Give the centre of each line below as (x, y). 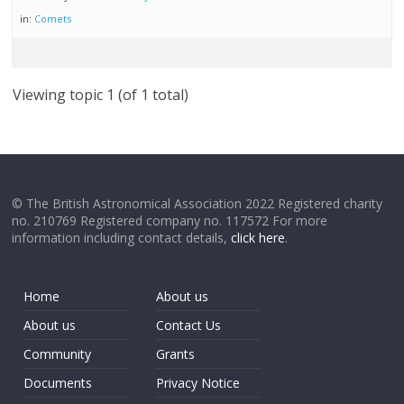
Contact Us (189, 325)
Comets (53, 18)
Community (58, 354)
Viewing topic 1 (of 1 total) (101, 95)
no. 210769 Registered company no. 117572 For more (170, 220)
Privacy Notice (198, 383)
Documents (58, 383)
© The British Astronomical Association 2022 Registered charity (197, 203)
